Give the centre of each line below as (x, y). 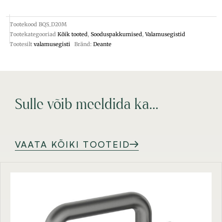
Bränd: (83, 44)
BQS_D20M (53, 24)
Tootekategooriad (33, 34)
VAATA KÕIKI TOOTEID (72, 144)
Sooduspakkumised (116, 34)
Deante (102, 44)
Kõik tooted (73, 34)
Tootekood (24, 24)
